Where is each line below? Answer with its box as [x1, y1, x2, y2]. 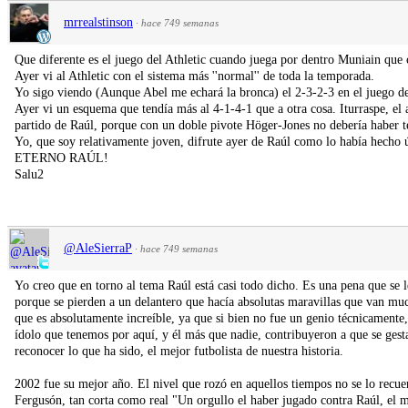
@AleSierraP [64, 240, 132, 255]
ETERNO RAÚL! [15, 150, 108, 165]
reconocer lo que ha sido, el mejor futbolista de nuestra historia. [15, 343, 343, 358]
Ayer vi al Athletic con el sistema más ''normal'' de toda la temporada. [15, 68, 374, 83]
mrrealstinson [64, 15, 133, 29]
